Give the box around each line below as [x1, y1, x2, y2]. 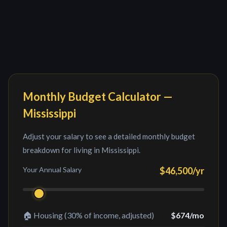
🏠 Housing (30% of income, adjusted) [23, 210, 154, 220]
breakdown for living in [23, 145, 101, 155]
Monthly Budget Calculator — [23, 90, 173, 103]
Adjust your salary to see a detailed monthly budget [23, 132, 195, 141]
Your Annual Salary [23, 165, 82, 174]
